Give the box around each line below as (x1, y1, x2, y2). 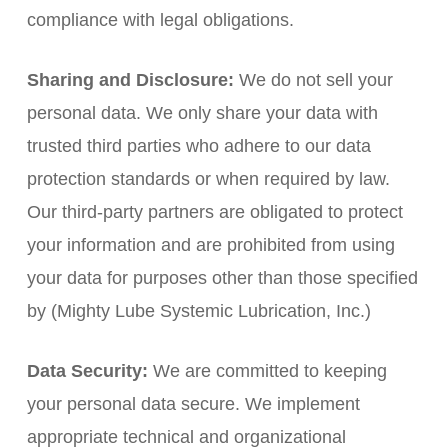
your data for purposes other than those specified (26, 268, 418, 288)
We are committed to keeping (147, 361, 387, 381)
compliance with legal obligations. (26, 10, 294, 30)
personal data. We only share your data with (26, 103, 378, 123)
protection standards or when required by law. (26, 169, 390, 189)
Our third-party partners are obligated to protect (26, 202, 403, 222)
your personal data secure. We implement (26, 394, 360, 414)
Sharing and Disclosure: (26, 70, 234, 90)
